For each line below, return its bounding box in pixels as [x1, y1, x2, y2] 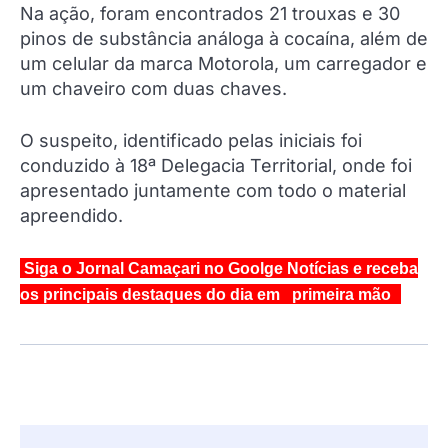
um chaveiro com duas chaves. [20, 78, 287, 100]
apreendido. [20, 205, 123, 227]
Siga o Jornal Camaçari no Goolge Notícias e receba [20, 260, 418, 278]
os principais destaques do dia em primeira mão [20, 286, 391, 304]
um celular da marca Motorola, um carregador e [20, 53, 427, 75]
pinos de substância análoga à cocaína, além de [20, 28, 428, 50]
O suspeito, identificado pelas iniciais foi [20, 130, 362, 152]
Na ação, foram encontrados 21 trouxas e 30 [20, 3, 400, 25]
